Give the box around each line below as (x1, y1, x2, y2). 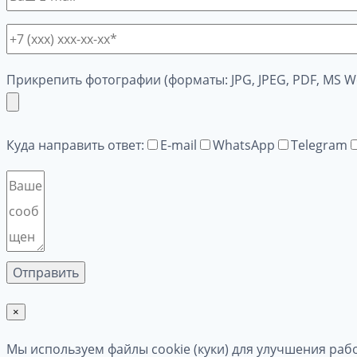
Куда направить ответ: (6, 135, 144, 154)
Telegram (291, 135, 347, 154)
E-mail (160, 135, 197, 154)
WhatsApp (213, 135, 275, 154)
